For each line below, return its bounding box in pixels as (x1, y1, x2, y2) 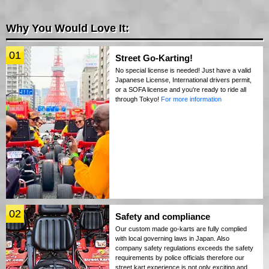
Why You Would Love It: (6, 22, 129, 35)
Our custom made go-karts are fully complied (115, 225, 247, 233)
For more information (161, 95, 222, 103)
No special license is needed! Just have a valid (115, 67, 251, 74)
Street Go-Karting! (115, 53, 193, 64)
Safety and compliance (115, 211, 210, 222)
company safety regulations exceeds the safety (115, 244, 253, 252)
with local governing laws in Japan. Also (115, 235, 229, 243)
